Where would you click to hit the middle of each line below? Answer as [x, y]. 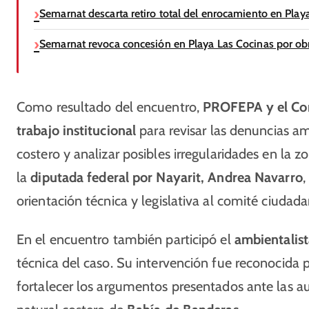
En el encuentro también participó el [126, 239]
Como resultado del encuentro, [110, 107]
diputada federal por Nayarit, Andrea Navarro [167, 177]
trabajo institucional [77, 130]
